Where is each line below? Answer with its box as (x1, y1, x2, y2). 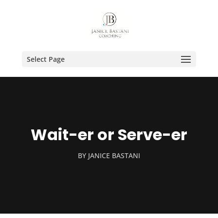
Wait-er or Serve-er (30, 124, 187, 145)
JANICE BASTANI (88, 151, 140, 160)
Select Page (26, 54, 65, 64)
